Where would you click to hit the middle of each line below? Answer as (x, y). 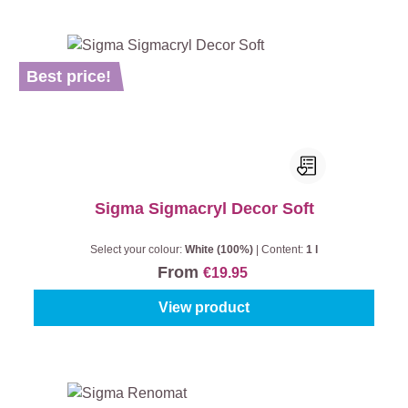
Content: (284, 250)
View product (204, 307)
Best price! (69, 76)
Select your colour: (138, 250)
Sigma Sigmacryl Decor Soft (204, 209)
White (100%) (220, 250)
